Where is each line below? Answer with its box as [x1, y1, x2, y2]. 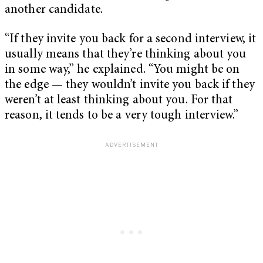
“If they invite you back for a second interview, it [5, 33, 257, 46]
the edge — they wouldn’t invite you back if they [5, 79, 255, 92]
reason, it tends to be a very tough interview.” [5, 110, 238, 123]
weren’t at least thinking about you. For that [5, 95, 233, 107]
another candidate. [5, 4, 103, 17]
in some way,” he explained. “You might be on [5, 64, 240, 77]
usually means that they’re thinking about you [5, 49, 247, 62]
